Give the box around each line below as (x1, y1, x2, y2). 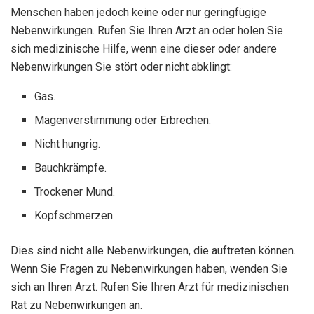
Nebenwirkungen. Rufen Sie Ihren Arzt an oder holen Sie (11, 24, 283, 38)
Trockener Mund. (34, 185, 116, 199)
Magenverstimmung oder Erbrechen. (34, 114, 212, 128)
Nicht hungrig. (34, 137, 101, 151)
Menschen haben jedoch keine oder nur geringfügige (11, 6, 266, 20)
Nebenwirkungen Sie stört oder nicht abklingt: (11, 60, 232, 74)
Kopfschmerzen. (34, 209, 116, 223)
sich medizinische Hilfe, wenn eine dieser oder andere (11, 42, 277, 56)
